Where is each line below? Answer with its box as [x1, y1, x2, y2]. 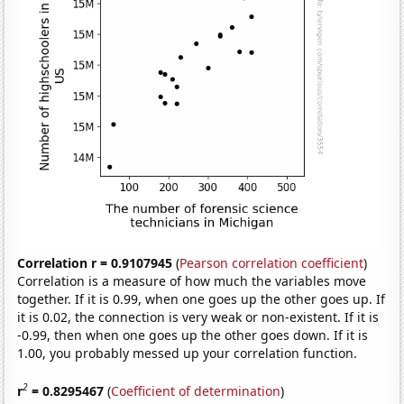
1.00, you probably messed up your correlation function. [17, 344, 358, 363]
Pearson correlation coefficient [179, 254, 364, 272]
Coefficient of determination [111, 381, 281, 399]
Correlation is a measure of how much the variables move [17, 272, 367, 290]
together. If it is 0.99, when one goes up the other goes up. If [17, 290, 386, 308]
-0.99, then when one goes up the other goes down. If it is [17, 326, 369, 344]
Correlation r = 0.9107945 [17, 254, 173, 272]
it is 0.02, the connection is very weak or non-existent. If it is [17, 308, 380, 326]
